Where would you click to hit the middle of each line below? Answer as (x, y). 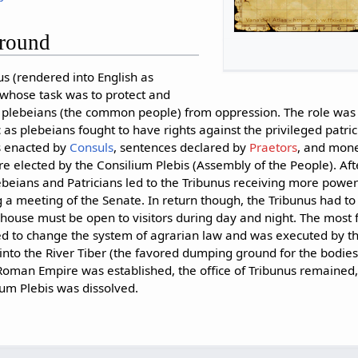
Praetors (274, 147)
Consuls (92, 147)
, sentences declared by (182, 147)
